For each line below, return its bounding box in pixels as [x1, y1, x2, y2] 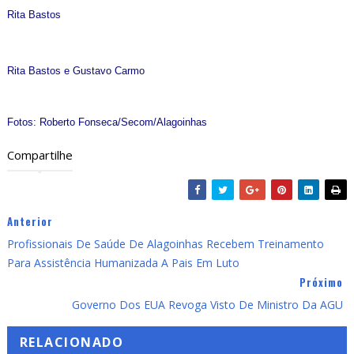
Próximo [299, 274, 344, 290]
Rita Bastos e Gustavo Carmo [6, 65, 145, 77]
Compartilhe [6, 147, 73, 163]
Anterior [6, 213, 53, 229]
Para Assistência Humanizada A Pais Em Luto [6, 255, 239, 270]
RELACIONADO [19, 333, 124, 351]
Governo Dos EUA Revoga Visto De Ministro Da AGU [72, 297, 344, 312]
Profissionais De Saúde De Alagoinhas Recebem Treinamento [6, 236, 324, 251]
